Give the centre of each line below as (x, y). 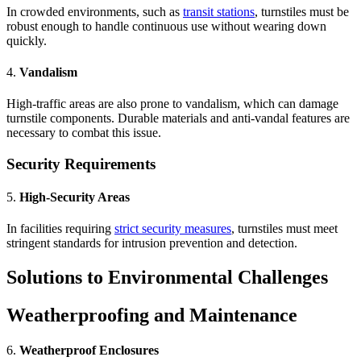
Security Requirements (81, 164)
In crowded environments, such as (95, 11)
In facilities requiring (60, 229)
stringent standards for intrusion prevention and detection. (152, 243)
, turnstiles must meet (284, 229)
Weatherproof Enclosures (89, 351)
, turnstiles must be (302, 11)
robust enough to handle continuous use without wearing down (166, 26)
